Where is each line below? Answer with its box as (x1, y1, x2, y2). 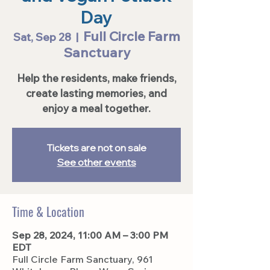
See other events (57, 156, 136, 168)
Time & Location (12, 202, 84, 221)
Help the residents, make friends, (16, 72, 177, 84)
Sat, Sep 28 (13, 30, 71, 44)
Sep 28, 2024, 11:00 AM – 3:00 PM (12, 229, 168, 241)
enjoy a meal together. (42, 102, 151, 115)
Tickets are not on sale (46, 142, 146, 154)
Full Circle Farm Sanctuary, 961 (12, 253, 153, 265)
